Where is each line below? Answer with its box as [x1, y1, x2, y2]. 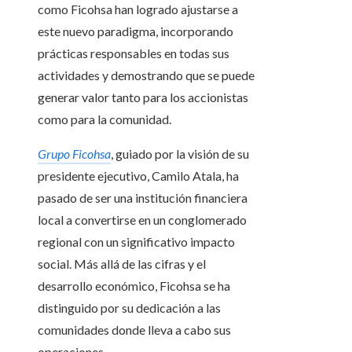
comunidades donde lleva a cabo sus [38, 322, 231, 338]
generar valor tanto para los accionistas [38, 90, 248, 105]
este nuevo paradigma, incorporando [38, 24, 233, 39]
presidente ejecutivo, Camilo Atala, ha [38, 168, 239, 184]
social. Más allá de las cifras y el [38, 256, 206, 272]
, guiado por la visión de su [111, 146, 249, 162]
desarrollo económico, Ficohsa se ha [38, 278, 230, 294]
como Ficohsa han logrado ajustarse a [38, 2, 238, 17]
